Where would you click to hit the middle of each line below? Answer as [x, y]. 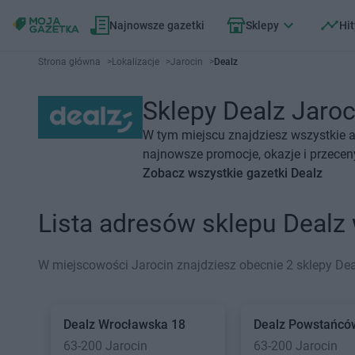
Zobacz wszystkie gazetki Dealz [232, 173]
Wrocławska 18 [142, 324]
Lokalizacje [136, 62]
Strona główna [69, 62]
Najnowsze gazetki [157, 25]
